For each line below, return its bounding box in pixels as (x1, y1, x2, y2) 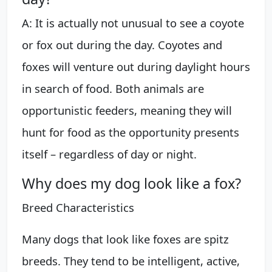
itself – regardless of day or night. (22, 146, 197, 161)
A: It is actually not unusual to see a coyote (22, 15, 244, 30)
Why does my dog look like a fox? (22, 173, 241, 193)
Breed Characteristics (22, 199, 134, 215)
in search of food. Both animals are (22, 80, 204, 96)
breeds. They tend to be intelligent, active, (22, 253, 240, 268)
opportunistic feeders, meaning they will (22, 102, 232, 118)
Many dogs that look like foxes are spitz (22, 231, 229, 246)
